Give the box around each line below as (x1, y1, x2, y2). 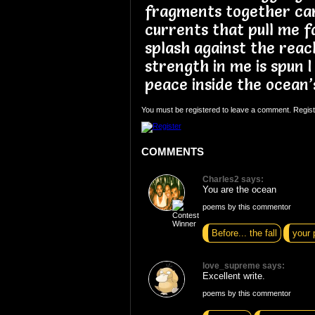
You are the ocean (202, 184, 276, 195)
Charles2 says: (202, 174, 264, 184)
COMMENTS (141, 146, 204, 158)
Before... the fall (211, 227, 277, 238)
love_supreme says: (202, 260, 285, 271)
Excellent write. (202, 270, 265, 281)
